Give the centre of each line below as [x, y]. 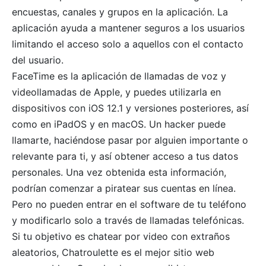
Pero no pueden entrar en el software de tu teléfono [129, 205]
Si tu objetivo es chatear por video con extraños [121, 237]
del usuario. [38, 60]
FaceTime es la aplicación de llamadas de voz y [119, 76]
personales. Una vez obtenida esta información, [119, 172]
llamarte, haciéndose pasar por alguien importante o [130, 140]
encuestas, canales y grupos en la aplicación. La [120, 12]
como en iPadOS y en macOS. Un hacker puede [119, 124]
